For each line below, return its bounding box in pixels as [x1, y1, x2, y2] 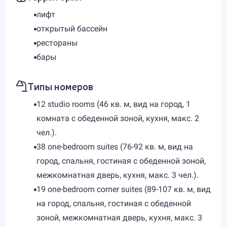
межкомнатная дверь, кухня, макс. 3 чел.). [36, 170, 199, 180]
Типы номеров [27, 79, 93, 93]
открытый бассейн [36, 24, 107, 33]
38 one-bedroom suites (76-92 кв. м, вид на [36, 142, 193, 152]
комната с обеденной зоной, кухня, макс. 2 [36, 113, 199, 123]
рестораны [36, 38, 78, 48]
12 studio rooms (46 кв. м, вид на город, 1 [36, 99, 191, 109]
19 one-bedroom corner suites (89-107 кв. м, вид [36, 184, 211, 194]
